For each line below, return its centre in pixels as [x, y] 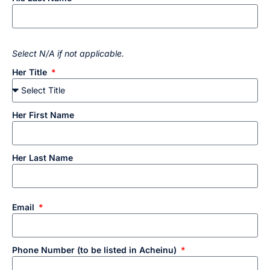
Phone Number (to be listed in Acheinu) [96, 250]
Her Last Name [42, 157]
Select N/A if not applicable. [68, 53]
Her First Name [43, 115]
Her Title [31, 72]
